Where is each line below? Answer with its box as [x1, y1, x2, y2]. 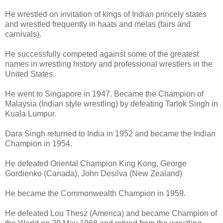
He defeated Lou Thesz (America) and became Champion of [5, 209, 217, 218]
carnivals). [5, 29, 41, 38]
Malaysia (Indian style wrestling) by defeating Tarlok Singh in [5, 99, 218, 108]
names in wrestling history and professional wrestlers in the [5, 59, 213, 68]
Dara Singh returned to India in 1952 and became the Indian [5, 129, 216, 138]
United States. [5, 69, 55, 78]
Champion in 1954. [5, 139, 72, 148]
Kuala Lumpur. [5, 109, 56, 118]
